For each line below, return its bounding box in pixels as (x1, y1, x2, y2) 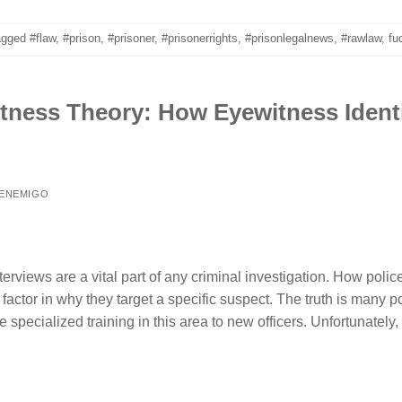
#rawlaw (340, 31, 381, 46)
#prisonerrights (161, 31, 238, 46)
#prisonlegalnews (244, 31, 334, 46)
